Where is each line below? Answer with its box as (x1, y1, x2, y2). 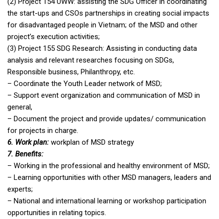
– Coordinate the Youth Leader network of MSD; (7, 79, 162, 88)
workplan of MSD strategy (49, 138, 134, 147)
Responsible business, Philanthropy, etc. (7, 67, 135, 77)
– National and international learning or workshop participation (7, 197, 206, 206)
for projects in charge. (7, 126, 78, 135)
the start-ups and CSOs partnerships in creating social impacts (7, 9, 209, 18)
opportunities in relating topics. (7, 208, 106, 218)
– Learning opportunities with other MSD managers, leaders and (7, 173, 211, 182)
